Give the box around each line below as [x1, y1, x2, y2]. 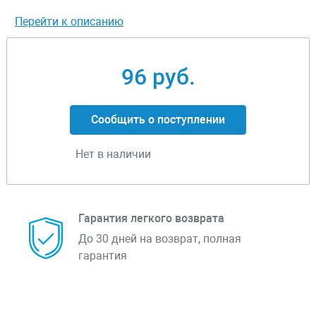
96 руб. [121, 63, 195, 91]
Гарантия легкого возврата [78, 212, 224, 226]
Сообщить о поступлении [91, 113, 225, 127]
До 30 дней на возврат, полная [78, 232, 241, 246]
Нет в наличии [75, 147, 151, 162]
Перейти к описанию [15, 15, 123, 29]
